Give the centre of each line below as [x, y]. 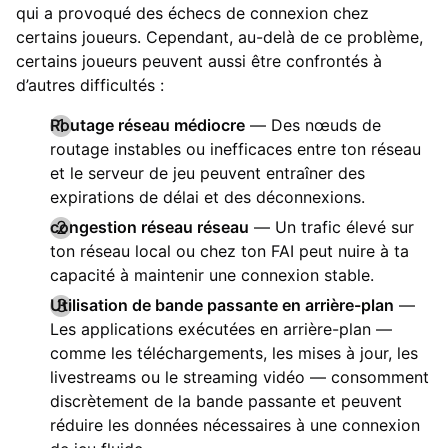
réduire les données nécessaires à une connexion [235, 424]
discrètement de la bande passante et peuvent [226, 400]
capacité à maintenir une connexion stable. [212, 274]
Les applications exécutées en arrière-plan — [221, 328]
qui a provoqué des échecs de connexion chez [192, 12]
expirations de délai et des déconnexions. [207, 196]
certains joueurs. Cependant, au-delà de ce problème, [219, 36]
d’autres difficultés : [90, 84]
